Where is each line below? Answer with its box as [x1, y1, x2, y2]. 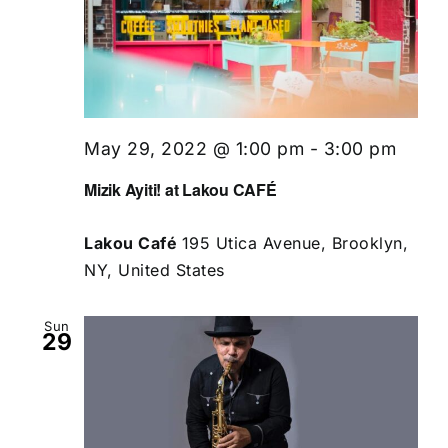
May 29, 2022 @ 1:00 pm [84, 138, 304, 160]
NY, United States [84, 259, 225, 280]
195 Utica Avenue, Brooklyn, [181, 232, 408, 253]
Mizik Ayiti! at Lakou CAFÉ [84, 177, 277, 201]
